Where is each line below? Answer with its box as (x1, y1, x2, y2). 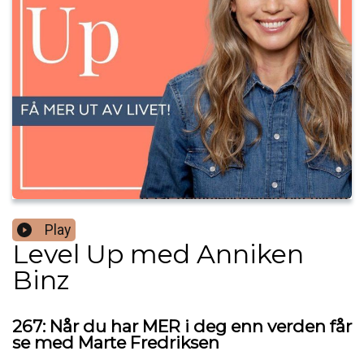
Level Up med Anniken (12, 238, 304, 271)
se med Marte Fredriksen (12, 332, 219, 353)
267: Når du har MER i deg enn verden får (12, 316, 352, 337)
